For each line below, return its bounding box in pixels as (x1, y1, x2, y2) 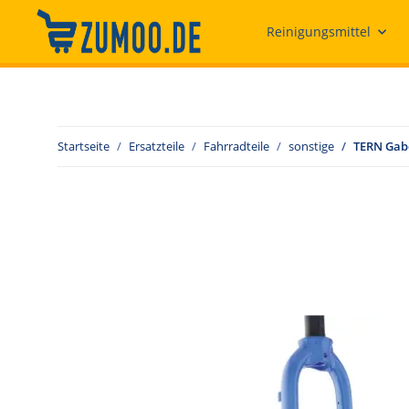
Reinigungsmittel (267, 23, 371, 40)
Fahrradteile (204, 138, 269, 154)
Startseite (58, 138, 110, 154)
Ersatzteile (129, 138, 184, 154)
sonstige (288, 138, 334, 154)
